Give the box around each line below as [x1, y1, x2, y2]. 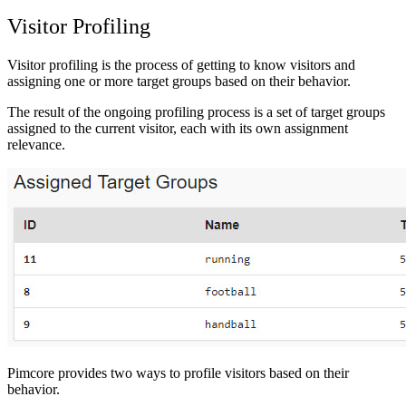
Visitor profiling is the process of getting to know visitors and [7, 57, 355, 73]
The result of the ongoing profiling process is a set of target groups [7, 104, 385, 121]
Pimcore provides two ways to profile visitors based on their [7, 365, 349, 382]
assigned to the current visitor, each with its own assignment [7, 121, 348, 137]
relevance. [7, 137, 65, 153]
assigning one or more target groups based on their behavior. [7, 73, 351, 90]
